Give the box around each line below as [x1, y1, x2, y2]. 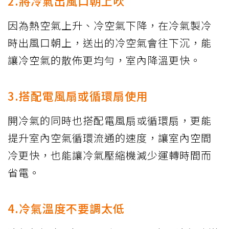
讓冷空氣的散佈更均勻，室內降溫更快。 [8, 53, 201, 68]
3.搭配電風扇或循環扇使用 [8, 87, 148, 104]
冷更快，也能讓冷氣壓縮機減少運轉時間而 [8, 148, 212, 163]
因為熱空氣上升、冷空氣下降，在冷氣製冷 [8, 18, 212, 33]
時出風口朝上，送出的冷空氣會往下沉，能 [8, 35, 212, 51]
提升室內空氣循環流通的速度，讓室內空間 [8, 130, 212, 146]
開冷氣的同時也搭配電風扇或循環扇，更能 [8, 113, 212, 128]
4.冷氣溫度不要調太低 [8, 200, 125, 217]
